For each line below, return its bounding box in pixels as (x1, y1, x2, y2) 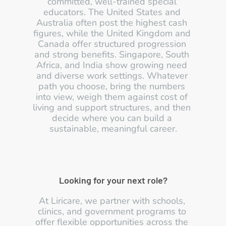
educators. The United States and (43, 6, 181, 18)
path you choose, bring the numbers (38, 80, 185, 92)
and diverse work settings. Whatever (36, 70, 188, 82)
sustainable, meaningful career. (49, 123, 177, 135)
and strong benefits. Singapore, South (34, 48, 189, 61)
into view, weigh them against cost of (36, 91, 188, 103)
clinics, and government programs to (37, 205, 186, 217)
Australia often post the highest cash (36, 17, 187, 29)
